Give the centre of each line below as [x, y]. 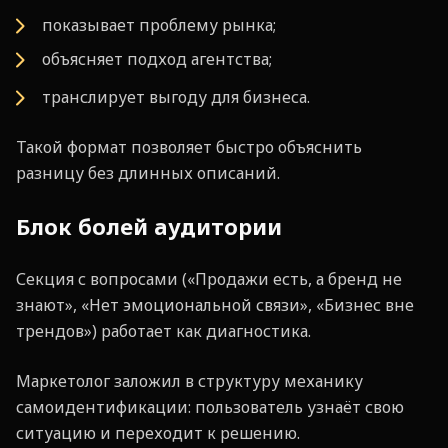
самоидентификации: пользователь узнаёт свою [210, 407]
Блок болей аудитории [149, 226]
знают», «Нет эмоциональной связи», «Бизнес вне [215, 305]
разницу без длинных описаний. [148, 173]
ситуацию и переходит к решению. [158, 433]
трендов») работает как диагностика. [163, 331]
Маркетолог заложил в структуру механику [189, 381]
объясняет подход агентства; [157, 59]
